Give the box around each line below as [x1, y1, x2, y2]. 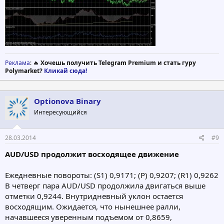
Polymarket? [5, 66, 44, 75]
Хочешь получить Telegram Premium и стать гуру [40, 58, 196, 67]
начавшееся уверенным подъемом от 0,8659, [5, 212, 172, 222]
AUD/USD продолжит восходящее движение [5, 149, 179, 159]
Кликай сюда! [44, 66, 87, 75]
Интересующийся [34, 107, 87, 116]
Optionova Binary [34, 95, 101, 106]
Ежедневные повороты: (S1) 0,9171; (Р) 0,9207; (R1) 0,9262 [5, 170, 218, 180]
